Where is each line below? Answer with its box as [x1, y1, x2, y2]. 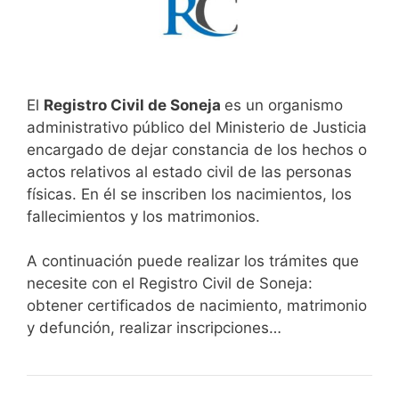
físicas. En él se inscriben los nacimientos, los [27, 184, 352, 203]
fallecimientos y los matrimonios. [27, 207, 260, 225]
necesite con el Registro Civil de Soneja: [27, 274, 313, 293]
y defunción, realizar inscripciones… [27, 319, 281, 338]
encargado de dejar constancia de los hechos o [27, 140, 367, 159]
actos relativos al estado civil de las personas [27, 162, 352, 181]
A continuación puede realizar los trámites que [27, 252, 359, 271]
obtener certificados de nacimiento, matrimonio [27, 297, 367, 315]
